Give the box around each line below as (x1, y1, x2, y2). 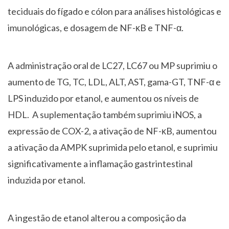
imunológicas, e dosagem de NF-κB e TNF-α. (8, 22, 184, 34)
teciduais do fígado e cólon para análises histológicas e (8, 6, 221, 17)
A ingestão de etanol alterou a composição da (8, 212, 186, 224)
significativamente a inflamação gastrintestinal (8, 158, 193, 170)
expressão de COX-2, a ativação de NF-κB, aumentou (8, 125, 217, 137)
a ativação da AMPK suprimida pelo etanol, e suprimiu (8, 142, 218, 153)
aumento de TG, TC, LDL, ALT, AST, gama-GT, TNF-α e (8, 76, 221, 88)
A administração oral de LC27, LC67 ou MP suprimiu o (8, 60, 217, 72)
